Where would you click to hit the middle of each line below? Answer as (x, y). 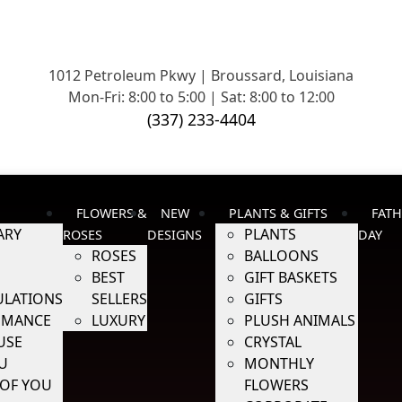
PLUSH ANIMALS (300, 320)
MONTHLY (280, 363)
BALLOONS (282, 256)
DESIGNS (175, 235)
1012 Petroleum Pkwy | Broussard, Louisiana (201, 75)
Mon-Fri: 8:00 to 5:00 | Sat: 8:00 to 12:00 (201, 97)
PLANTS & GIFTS (278, 213)
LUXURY (119, 320)
